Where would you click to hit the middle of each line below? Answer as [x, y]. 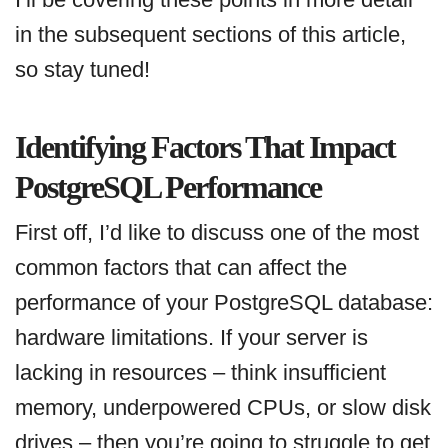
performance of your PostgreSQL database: [224, 303]
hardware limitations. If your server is [191, 338]
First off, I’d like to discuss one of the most [217, 233]
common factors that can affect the [181, 268]
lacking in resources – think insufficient [200, 373]
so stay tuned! [82, 70]
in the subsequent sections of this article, [210, 35]
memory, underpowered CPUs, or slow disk [223, 408]
